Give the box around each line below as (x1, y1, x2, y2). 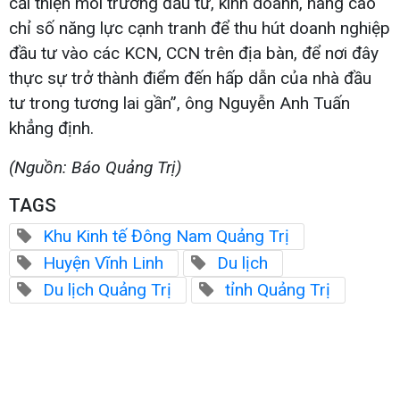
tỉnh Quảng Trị (225, 279, 330, 300)
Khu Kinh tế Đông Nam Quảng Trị (43, 225, 289, 246)
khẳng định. (9, 117, 94, 138)
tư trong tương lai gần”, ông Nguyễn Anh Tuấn (9, 92, 350, 113)
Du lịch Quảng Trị (43, 279, 171, 300)
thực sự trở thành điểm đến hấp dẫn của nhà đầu (9, 67, 371, 88)
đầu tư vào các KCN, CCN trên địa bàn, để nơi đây (9, 42, 379, 63)
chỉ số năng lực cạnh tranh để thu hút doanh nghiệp (9, 17, 390, 38)
